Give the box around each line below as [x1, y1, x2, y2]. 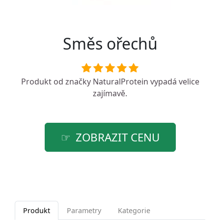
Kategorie [118, 206, 150, 215]
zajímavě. [93, 88, 127, 99]
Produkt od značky [21, 76, 93, 87]
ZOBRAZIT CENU [75, 130, 160, 145]
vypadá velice [148, 76, 199, 87]
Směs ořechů [62, 33, 158, 54]
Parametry [67, 206, 101, 215]
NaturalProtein [92, 76, 148, 87]
